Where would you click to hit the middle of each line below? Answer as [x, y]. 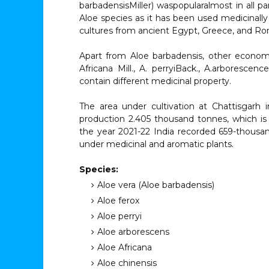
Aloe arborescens [133, 232]
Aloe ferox [118, 201]
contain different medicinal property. [155, 81]
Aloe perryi [119, 216]
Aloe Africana [125, 247]
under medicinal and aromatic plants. [156, 144]
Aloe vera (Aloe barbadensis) [156, 185]
